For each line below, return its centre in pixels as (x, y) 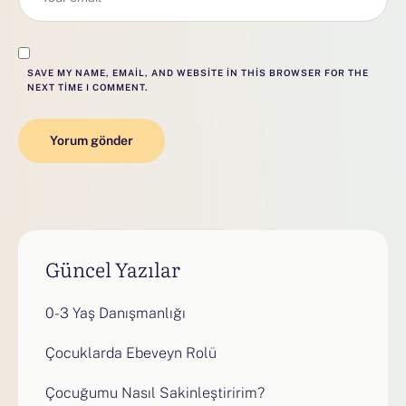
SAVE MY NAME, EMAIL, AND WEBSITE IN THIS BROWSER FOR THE (198, 73)
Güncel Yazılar (113, 269)
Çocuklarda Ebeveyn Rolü (131, 353)
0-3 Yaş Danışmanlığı (116, 314)
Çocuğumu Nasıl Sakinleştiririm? (155, 393)
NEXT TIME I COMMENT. (88, 87)
